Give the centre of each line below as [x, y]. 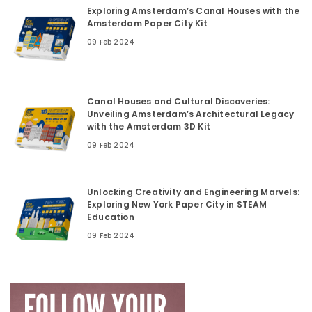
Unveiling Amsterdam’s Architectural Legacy [191, 114]
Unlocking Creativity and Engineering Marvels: [193, 192]
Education [111, 217]
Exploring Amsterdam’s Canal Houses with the [194, 11]
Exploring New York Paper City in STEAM [177, 204]
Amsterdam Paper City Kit [147, 23]
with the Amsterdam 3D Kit [149, 126]
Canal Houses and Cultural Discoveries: [179, 101]
